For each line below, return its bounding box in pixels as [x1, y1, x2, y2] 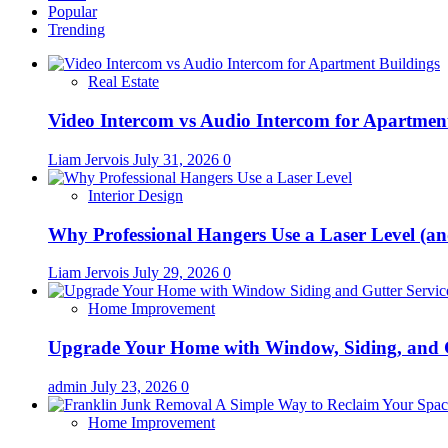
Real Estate [88, 73, 159, 91]
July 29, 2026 [133, 264, 223, 282]
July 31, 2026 [133, 150, 223, 168]
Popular [48, 3, 97, 21]
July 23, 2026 [91, 377, 181, 395]
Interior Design [88, 186, 183, 204]
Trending [48, 21, 105, 39]
